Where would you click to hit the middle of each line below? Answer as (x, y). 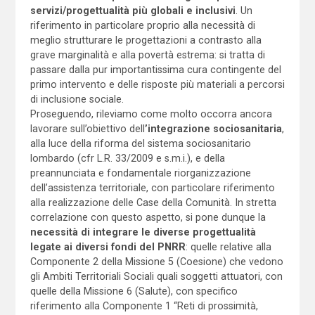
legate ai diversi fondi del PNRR (108, 246)
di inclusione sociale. (77, 99)
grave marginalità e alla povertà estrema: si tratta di (147, 54)
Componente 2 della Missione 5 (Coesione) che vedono (156, 261)
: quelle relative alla (228, 246)
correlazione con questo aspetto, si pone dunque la (148, 217)
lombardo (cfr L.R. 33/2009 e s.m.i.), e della (127, 158)
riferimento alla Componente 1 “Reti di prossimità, (144, 306)
